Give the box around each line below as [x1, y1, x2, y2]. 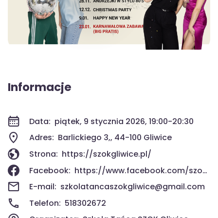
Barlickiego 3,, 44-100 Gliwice [58, 132, 172, 144]
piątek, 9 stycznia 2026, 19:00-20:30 [54, 115, 194, 127]
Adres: [29, 132, 54, 144]
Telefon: [29, 197, 61, 209]
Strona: [29, 148, 58, 160]
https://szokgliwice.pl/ [62, 148, 151, 160]
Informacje [8, 79, 72, 95]
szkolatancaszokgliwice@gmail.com [60, 181, 205, 193]
